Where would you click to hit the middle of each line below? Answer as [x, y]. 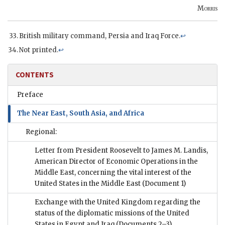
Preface [30, 95]
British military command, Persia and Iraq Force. [100, 36]
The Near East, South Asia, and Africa [81, 114]
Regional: [41, 132]
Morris [207, 9]
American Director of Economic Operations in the [116, 162]
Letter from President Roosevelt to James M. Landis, [121, 151]
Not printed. [39, 50]
